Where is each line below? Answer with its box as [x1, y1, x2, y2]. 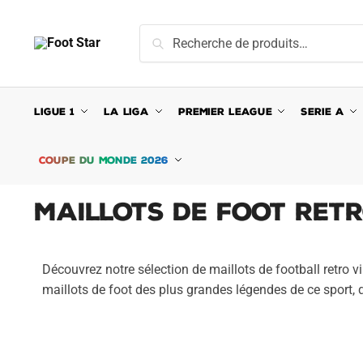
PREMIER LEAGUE [177, 105, 272, 117]
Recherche [143, 28, 203, 43]
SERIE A [301, 105, 344, 117]
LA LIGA [103, 105, 150, 117]
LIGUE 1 [33, 105, 75, 117]
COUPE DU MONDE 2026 [39, 154, 169, 166]
